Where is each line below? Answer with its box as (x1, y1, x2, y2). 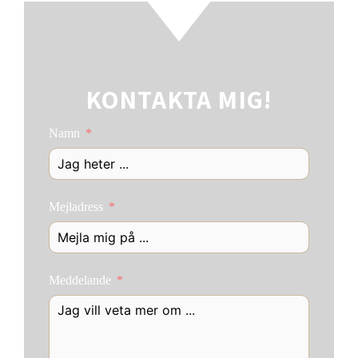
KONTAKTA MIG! (85, 82, 273, 116)
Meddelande (48, 272, 111, 287)
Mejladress (48, 199, 103, 213)
